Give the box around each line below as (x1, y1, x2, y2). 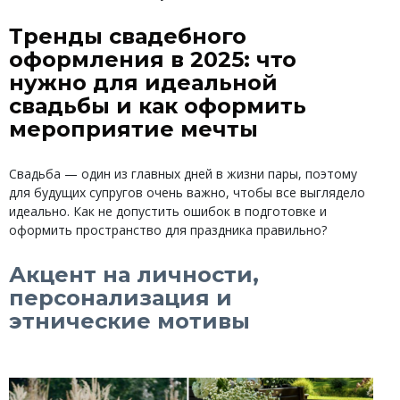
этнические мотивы (9, 307, 250, 334)
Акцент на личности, (9, 261, 259, 287)
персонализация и (9, 284, 232, 311)
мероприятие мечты (9, 115, 258, 142)
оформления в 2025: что (9, 46, 296, 72)
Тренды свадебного (9, 22, 246, 49)
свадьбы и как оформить (9, 92, 306, 119)
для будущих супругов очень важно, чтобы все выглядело (9, 184, 365, 202)
